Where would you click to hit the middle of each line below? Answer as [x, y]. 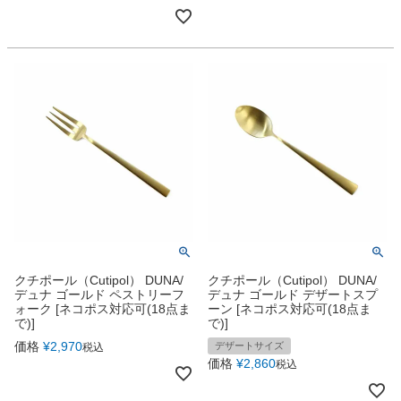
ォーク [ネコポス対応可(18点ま [102, 309]
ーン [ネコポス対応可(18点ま [290, 309]
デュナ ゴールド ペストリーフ [99, 295]
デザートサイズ [249, 346]
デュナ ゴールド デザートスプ [293, 295]
